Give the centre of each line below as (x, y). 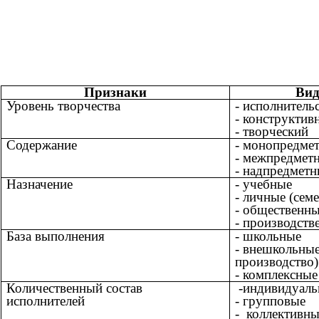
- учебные (263, 184)
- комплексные (276, 275)
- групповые (270, 301)
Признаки (115, 93)
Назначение (40, 184)
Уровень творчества (63, 106)
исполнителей (46, 301)
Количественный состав (74, 288)
